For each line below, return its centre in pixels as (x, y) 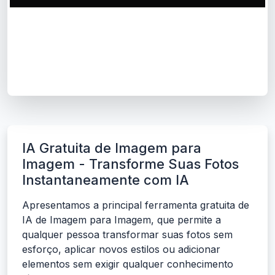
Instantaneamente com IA (106, 180)
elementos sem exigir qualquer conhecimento (128, 264)
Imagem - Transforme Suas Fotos (130, 164)
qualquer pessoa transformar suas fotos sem (127, 235)
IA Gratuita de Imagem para (112, 148)
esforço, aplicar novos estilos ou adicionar (121, 250)
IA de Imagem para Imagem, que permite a (122, 220)
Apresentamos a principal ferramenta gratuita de (136, 205)
